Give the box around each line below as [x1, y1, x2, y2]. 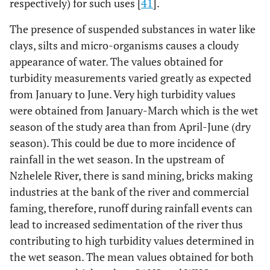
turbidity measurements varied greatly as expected [10, 71, 251, 86]
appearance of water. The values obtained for [10, 54, 223, 69]
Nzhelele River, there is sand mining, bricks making [10, 168, 253, 183]
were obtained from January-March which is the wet [10, 103, 259, 118]
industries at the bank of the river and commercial [10, 184, 249, 199]
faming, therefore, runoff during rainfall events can [10, 201, 253, 216]
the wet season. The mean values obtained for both [10, 250, 254, 265]
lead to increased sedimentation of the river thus [10, 217, 243, 232]
